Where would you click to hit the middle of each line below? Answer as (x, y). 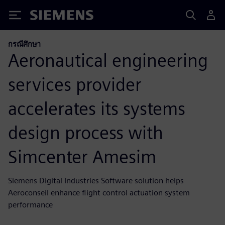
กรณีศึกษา (24, 44)
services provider (75, 84)
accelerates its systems (97, 108)
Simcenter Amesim (82, 156)
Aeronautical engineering (108, 60)
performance (30, 204)
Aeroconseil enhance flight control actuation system (99, 192)
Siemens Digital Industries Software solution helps (96, 180)
